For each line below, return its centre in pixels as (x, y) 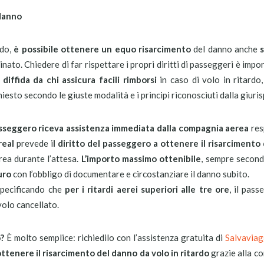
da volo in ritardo (174, 253)
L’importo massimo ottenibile (141, 159)
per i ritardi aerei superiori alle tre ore (147, 189)
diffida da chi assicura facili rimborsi (80, 80)
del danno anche (225, 49)
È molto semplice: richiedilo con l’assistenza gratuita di (114, 237)
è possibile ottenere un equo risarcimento (102, 49)
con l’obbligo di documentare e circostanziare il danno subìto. (130, 174)
